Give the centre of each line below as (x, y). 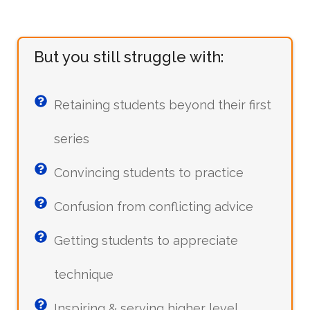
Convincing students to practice (149, 172)
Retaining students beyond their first (163, 104)
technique (84, 274)
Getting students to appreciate (146, 240)
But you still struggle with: (129, 56)
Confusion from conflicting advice (154, 206)
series (72, 138)
